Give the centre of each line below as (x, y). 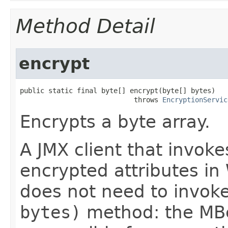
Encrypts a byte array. (115, 122)
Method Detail (85, 26)
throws (91, 100)
